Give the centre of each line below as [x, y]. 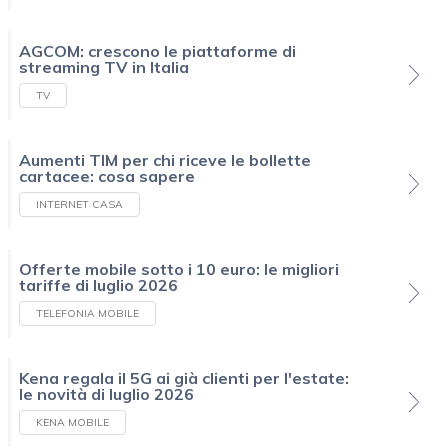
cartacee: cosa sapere [107, 175]
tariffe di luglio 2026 [98, 284]
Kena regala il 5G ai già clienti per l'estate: [184, 377]
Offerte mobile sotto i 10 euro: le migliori [179, 268]
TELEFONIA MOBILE [87, 313]
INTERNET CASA [79, 204]
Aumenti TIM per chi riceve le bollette [165, 159]
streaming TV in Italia [104, 66]
